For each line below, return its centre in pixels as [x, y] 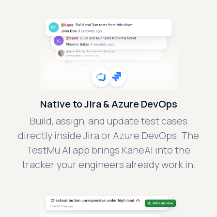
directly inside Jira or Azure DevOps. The [108, 136]
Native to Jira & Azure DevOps [108, 104]
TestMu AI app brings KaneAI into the [108, 150]
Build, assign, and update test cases [108, 121]
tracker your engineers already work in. [108, 165]
